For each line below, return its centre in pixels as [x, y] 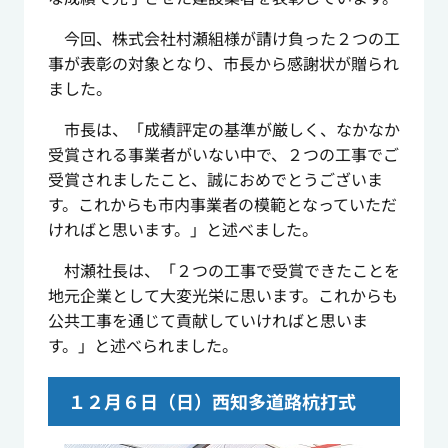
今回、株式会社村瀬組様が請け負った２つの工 [223, 38]
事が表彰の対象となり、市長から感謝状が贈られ [223, 63]
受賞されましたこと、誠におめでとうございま [215, 179]
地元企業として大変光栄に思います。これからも [222, 295]
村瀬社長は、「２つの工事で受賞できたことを [223, 270]
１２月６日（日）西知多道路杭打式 [211, 401]
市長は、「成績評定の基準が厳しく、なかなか [223, 129]
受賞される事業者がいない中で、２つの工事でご [223, 154]
